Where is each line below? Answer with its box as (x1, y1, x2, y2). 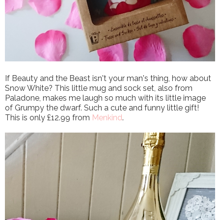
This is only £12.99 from (5, 112, 92, 122)
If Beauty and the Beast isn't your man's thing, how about (5, 73, 211, 83)
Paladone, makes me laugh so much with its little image (5, 93, 206, 103)
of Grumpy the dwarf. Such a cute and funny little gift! (5, 103, 199, 112)
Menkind (92, 112, 122, 122)
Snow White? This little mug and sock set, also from (5, 83, 192, 93)
